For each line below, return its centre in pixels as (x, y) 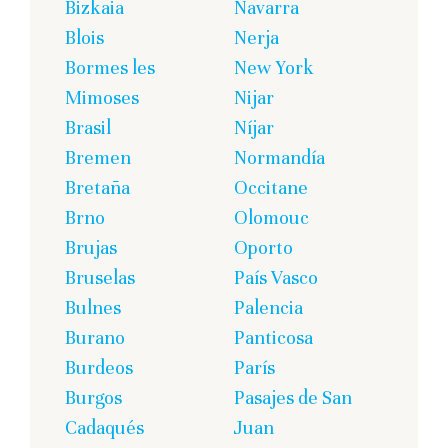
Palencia (268, 308)
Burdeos (99, 368)
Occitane (271, 188)
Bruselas (100, 278)
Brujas (91, 248)
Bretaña (97, 188)
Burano (95, 338)
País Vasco (276, 278)
